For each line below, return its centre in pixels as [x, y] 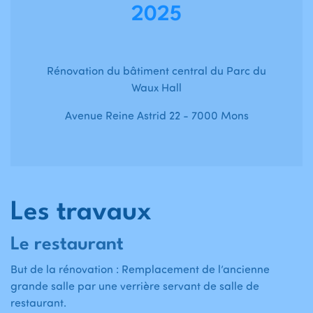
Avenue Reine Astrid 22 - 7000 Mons [156, 116]
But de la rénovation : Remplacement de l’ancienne [140, 269]
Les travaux [81, 213]
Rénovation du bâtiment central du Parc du [156, 71]
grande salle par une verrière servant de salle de [135, 286]
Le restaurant [67, 245]
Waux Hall [156, 88]
